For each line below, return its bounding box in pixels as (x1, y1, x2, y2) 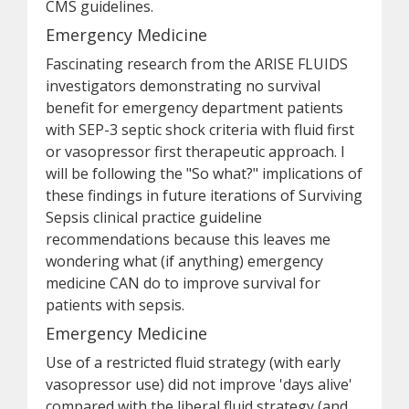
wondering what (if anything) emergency (46, 251, 323, 271)
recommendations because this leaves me (46, 229, 330, 249)
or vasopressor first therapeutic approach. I (46, 142, 345, 162)
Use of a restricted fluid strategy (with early (46, 352, 341, 372)
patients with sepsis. (46, 295, 184, 315)
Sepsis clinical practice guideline (46, 207, 262, 227)
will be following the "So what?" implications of (46, 163, 362, 184)
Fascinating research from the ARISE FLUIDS (46, 54, 348, 74)
